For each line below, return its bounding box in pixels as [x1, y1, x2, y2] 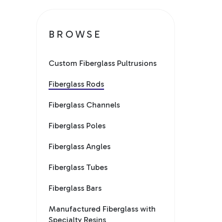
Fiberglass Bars [49, 183, 102, 193]
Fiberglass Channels [49, 100, 120, 110]
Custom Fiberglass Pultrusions [49, 58, 157, 68]
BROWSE [49, 28, 103, 40]
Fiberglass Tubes [49, 162, 108, 172]
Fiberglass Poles [49, 120, 106, 130]
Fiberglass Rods [49, 79, 105, 89]
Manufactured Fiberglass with [49, 204, 156, 214]
